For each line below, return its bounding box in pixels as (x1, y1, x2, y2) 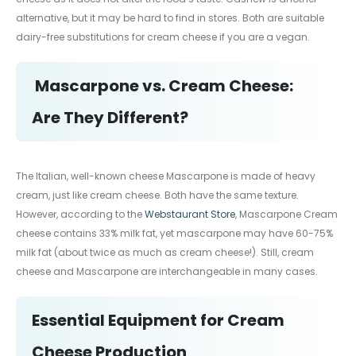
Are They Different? (32, 106, 188, 130)
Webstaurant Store (145, 207, 235, 222)
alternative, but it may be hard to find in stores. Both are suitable (16, 11, 324, 25)
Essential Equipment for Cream (32, 308, 284, 331)
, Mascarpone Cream (235, 207, 338, 222)
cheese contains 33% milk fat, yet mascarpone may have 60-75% (16, 226, 333, 241)
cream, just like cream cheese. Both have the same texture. (16, 188, 299, 203)
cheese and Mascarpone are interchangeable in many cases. (16, 265, 318, 279)
